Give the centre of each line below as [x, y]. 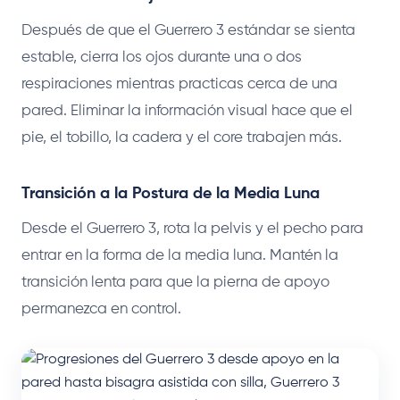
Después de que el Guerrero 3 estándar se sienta [188, 30]
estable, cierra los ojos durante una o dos [162, 57]
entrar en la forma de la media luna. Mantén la [180, 255]
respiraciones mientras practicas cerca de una [179, 84]
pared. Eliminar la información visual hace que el [187, 111]
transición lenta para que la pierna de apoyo [175, 282]
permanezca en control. [101, 309]
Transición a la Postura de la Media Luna [171, 193]
